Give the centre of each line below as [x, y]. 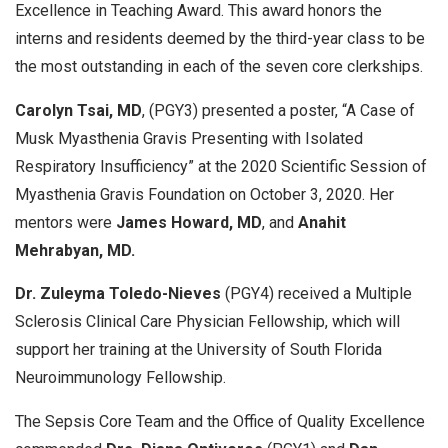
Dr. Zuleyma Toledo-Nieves [120, 294]
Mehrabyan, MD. [75, 250]
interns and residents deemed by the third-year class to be [220, 39]
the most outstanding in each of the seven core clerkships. [219, 67]
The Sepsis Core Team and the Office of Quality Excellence [220, 421]
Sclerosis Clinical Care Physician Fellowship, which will [207, 322]
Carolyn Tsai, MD [78, 110]
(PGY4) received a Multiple [318, 294]
